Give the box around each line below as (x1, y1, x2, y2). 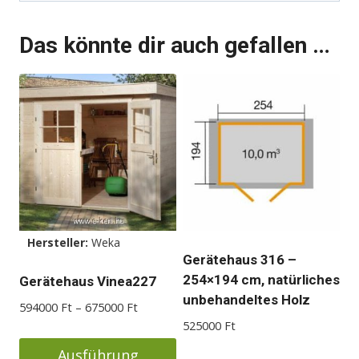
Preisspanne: (137, 298, 204, 315)
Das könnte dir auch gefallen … (19, 32, 330, 59)
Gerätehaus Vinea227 (19, 273, 156, 290)
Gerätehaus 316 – (183, 252, 296, 268)
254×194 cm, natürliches (183, 272, 340, 288)
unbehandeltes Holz (183, 292, 310, 309)
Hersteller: (27, 235, 91, 251)
